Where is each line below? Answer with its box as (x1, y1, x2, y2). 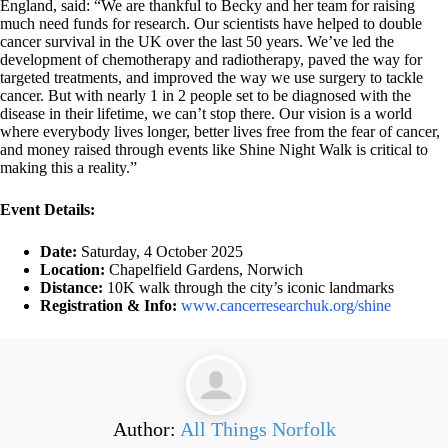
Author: (112, 418, 180, 441)
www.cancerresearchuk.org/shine (181, 297, 391, 315)
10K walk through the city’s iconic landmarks (103, 279, 394, 297)
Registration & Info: (40, 297, 177, 315)
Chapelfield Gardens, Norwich (105, 261, 303, 279)
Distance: (40, 279, 103, 297)
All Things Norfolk (179, 418, 336, 441)
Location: (40, 261, 105, 279)
